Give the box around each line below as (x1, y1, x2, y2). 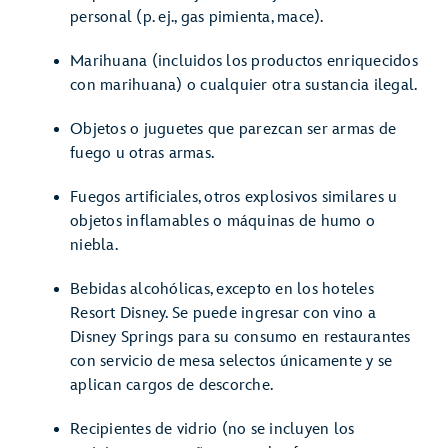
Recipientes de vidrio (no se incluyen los (70, 420, 355, 439)
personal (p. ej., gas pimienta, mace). (70, 8, 324, 27)
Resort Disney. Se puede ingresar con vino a (70, 304, 376, 323)
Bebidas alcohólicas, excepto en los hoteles (70, 280, 374, 299)
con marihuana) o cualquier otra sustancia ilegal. (70, 76, 418, 95)
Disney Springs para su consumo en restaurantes (70, 328, 411, 347)
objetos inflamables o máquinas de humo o (70, 212, 375, 231)
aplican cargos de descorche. (70, 376, 273, 395)
